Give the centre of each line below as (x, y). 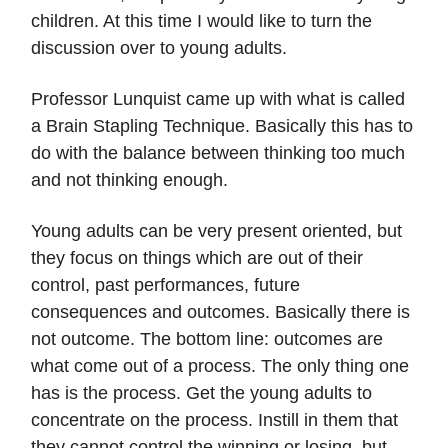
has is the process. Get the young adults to (201, 393)
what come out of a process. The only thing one (220, 366)
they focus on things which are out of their (197, 258)
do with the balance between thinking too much (218, 153)
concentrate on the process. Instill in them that (214, 420)
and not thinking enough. (129, 180)
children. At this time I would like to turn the (201, 21)
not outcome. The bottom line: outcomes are (207, 339)
